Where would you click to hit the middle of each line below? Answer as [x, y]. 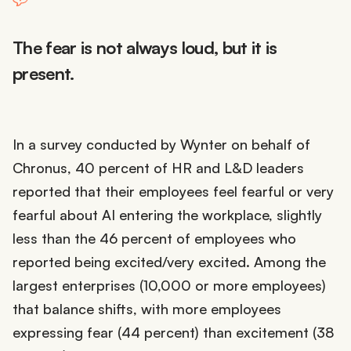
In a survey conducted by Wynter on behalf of [161, 145]
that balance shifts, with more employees [147, 309]
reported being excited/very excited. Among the [169, 262]
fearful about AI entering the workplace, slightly [167, 215]
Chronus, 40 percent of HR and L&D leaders [158, 168]
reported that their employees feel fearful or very [173, 192]
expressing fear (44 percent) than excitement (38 [174, 333]
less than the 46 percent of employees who [154, 239]
